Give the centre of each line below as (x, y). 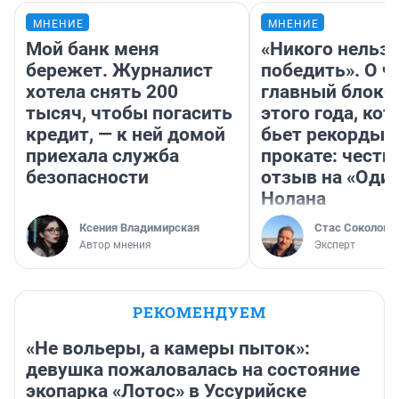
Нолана (293, 199)
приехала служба (102, 156)
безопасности (87, 178)
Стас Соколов (352, 228)
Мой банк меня (93, 49)
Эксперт (335, 245)
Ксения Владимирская (139, 228)
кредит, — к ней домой (126, 135)
